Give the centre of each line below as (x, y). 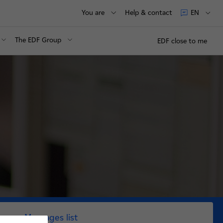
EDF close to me (182, 41)
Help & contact (148, 12)
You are (93, 12)
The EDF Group (38, 40)
